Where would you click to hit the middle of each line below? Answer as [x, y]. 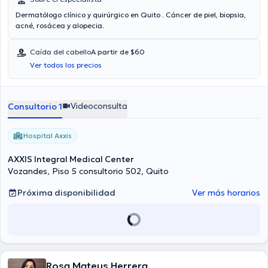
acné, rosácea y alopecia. [60, 25]
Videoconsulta [99, 106]
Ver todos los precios [66, 65]
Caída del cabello [60, 52]
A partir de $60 [118, 52]
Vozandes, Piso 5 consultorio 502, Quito [88, 171]
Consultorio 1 [35, 106]
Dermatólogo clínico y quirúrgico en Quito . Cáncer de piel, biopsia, [131, 15]
